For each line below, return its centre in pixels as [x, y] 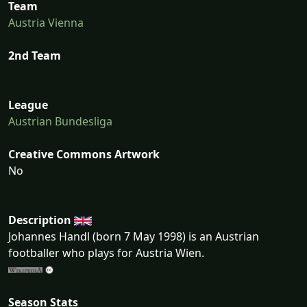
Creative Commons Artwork [84, 154]
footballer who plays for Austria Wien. [106, 253]
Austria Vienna [46, 22]
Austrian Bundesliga [60, 121]
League [28, 105]
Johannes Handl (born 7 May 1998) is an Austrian [134, 236]
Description [40, 220]
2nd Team [35, 55]
